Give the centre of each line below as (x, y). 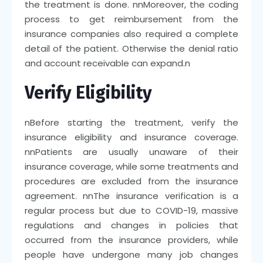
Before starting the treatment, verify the (134, 122)
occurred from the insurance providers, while (131, 240)
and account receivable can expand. (104, 63)
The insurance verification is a (166, 195)
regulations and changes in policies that (131, 225)
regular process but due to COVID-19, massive (131, 210)
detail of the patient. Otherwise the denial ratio (131, 48)
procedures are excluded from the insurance (131, 181)
